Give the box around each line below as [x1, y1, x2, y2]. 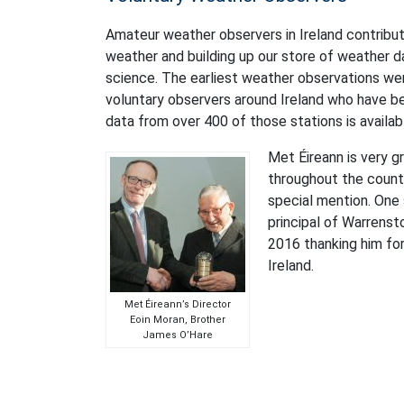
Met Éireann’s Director [124, 298, 231, 310]
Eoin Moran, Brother [130, 313, 225, 326]
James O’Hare [142, 328, 213, 341]
